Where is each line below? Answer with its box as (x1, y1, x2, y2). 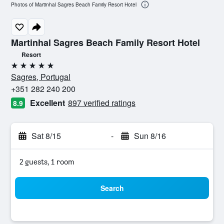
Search (100, 183, 124, 193)
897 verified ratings (68, 97, 135, 108)
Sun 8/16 (133, 130, 166, 141)
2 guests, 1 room (19, 157, 74, 166)
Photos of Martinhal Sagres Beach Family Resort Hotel (11, 1, 136, 8)
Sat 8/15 (31, 130, 61, 141)
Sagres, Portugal (11, 71, 70, 82)
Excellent (30, 97, 65, 108)
